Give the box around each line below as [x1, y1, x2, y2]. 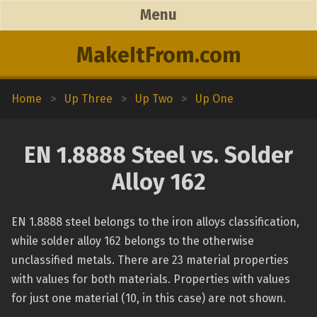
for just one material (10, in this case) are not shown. [11, 292, 286, 305]
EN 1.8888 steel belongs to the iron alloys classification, [11, 215, 299, 229]
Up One [195, 92, 234, 105]
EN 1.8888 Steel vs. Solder [24, 142, 293, 168]
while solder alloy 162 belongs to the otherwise [11, 234, 254, 248]
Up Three [64, 92, 113, 105]
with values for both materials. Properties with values [11, 272, 290, 286]
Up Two [135, 92, 173, 105]
